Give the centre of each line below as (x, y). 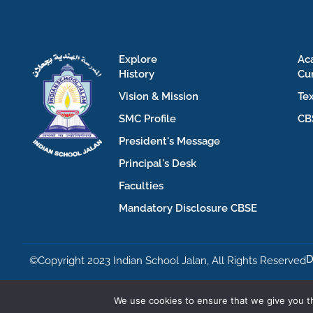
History (137, 74)
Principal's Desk (158, 163)
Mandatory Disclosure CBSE (188, 208)
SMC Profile (147, 118)
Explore (138, 59)
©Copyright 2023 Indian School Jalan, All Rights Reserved (168, 260)
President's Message (169, 141)
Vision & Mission (159, 96)
